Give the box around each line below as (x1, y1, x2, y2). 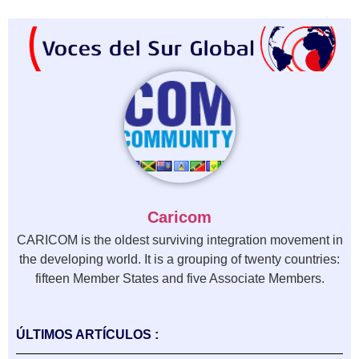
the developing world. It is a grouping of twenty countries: (19, 252, 340, 266)
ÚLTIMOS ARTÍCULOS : (16, 327, 159, 341)
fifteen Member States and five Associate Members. (34, 271, 325, 285)
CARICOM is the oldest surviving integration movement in (16, 232, 343, 247)
